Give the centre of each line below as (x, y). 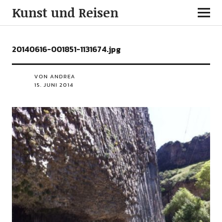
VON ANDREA (55, 76)
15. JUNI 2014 (54, 85)
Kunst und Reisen (65, 12)
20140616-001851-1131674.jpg (66, 49)
